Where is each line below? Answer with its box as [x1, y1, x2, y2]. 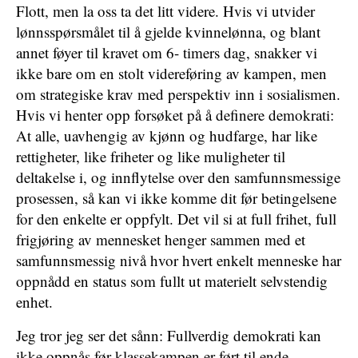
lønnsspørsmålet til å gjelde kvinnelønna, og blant [16, 22, 320, 42]
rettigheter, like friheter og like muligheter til [16, 146, 285, 166]
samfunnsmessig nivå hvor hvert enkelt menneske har [16, 250, 341, 270]
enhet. [16, 292, 53, 312]
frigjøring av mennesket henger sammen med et [16, 229, 305, 249]
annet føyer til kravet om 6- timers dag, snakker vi [16, 42, 317, 62]
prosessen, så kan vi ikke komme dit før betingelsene [16, 188, 336, 208]
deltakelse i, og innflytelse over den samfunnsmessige [16, 167, 340, 187]
